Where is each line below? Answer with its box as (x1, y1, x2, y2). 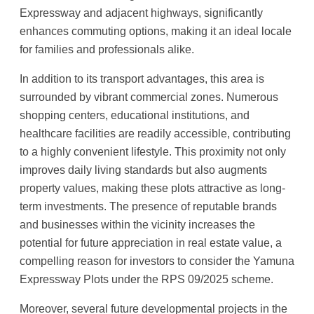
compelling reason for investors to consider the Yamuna (20, 254, 294, 268)
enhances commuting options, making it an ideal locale (20, 24, 292, 37)
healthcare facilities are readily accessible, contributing (20, 127, 291, 140)
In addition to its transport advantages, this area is (20, 72, 264, 86)
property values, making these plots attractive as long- (20, 182, 285, 195)
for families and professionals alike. (20, 42, 194, 55)
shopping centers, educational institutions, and (20, 109, 250, 122)
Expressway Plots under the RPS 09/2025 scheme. (20, 273, 273, 286)
